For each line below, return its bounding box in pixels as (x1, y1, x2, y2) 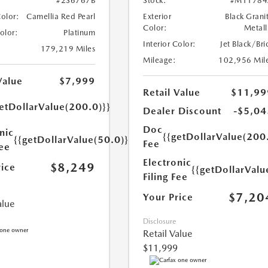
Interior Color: (143, 39, 196, 48)
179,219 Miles (40, 44, 96, 53)
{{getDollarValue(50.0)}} (13, 133, 133, 145)
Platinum (63, 28, 96, 37)
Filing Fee (143, 170, 188, 182)
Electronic (143, 156, 192, 168)
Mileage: (143, 55, 176, 65)
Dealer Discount (143, 105, 222, 117)
